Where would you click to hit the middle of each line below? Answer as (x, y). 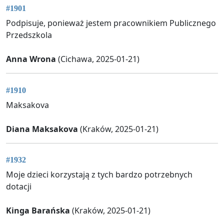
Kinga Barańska (38, 211)
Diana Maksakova (42, 129)
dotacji (19, 187)
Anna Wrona (31, 59)
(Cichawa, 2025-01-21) (98, 59)
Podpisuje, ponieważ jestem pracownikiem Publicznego (111, 23)
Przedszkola (29, 35)
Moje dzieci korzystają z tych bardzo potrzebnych (99, 175)
